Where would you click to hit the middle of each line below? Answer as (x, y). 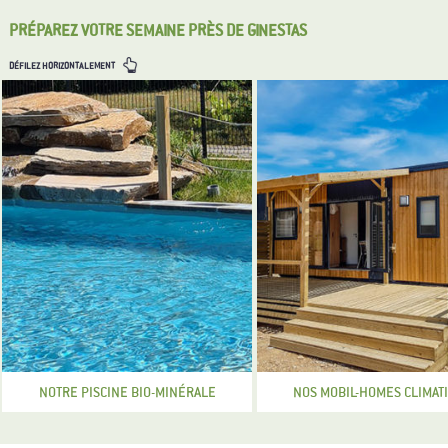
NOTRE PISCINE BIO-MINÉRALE (127, 391)
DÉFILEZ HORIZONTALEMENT (62, 66)
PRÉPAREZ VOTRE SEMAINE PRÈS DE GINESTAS (157, 30)
